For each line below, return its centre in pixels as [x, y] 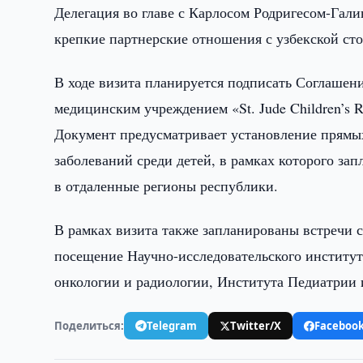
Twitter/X [256, 325]
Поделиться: [90, 325]
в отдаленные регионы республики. [167, 186]
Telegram [172, 325]
